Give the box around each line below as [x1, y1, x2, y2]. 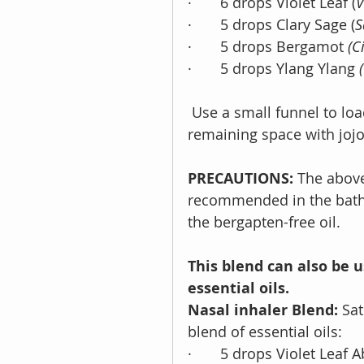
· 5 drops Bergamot [188, 36, 348, 56]
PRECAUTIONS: [188, 167, 293, 188]
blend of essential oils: [188, 321, 346, 341]
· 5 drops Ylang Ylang [188, 58, 359, 78]
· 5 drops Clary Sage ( [188, 14, 355, 34]
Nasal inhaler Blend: [188, 299, 338, 320]
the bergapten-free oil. [188, 211, 340, 232]
